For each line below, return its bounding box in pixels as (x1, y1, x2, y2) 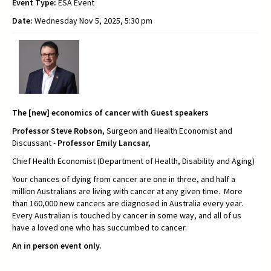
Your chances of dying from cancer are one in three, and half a (12, 174, 235, 185)
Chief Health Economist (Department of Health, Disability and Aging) (12, 155, 255, 167)
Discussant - (12, 137, 57, 149)
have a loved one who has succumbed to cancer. (12, 222, 187, 233)
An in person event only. (12, 240, 102, 252)
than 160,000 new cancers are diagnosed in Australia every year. (12, 198, 243, 209)
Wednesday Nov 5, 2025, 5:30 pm (33, 15, 152, 27)
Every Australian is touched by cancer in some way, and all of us (12, 210, 241, 221)
